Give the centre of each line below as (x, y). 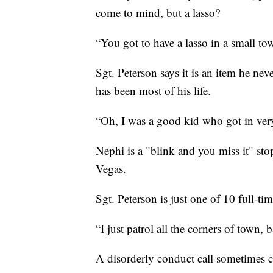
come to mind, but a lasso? (158, 13)
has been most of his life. (153, 91)
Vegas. (111, 169)
